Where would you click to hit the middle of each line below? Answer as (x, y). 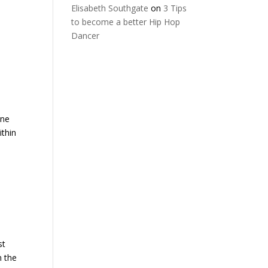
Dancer (86, 36)
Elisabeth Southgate (110, 8)
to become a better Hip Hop (126, 22)
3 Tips (175, 8)
